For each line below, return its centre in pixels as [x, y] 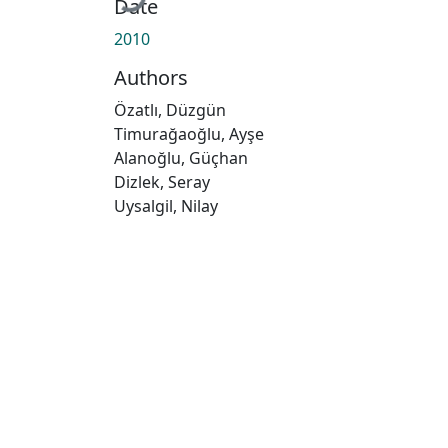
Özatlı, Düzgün [170, 109]
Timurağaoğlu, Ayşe [189, 133]
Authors [151, 77]
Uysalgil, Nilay [166, 205]
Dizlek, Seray [162, 181]
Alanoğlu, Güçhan [181, 157]
